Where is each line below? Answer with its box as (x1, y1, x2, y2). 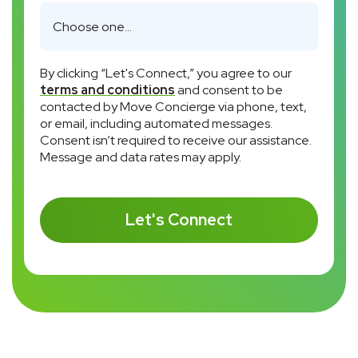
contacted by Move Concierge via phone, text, (40, 98, 307, 115)
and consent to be (175, 82, 283, 98)
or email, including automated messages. (40, 115, 272, 132)
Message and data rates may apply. (40, 149, 241, 165)
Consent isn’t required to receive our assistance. (40, 132, 312, 149)
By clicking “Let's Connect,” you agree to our (40, 65, 292, 82)
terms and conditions (40, 82, 175, 98)
